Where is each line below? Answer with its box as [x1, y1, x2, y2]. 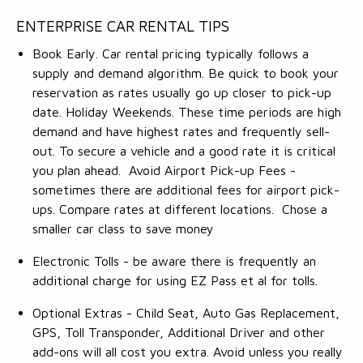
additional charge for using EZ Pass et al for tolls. [32, 272, 318, 288]
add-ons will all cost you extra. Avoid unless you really [32, 344, 343, 359]
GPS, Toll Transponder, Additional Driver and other [32, 324, 325, 340]
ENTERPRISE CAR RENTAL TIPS [16, 16, 229, 35]
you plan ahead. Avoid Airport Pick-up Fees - [32, 162, 296, 177]
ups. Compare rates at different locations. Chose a [32, 201, 327, 216]
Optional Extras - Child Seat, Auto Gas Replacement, [32, 305, 340, 320]
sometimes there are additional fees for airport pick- [32, 181, 340, 197]
